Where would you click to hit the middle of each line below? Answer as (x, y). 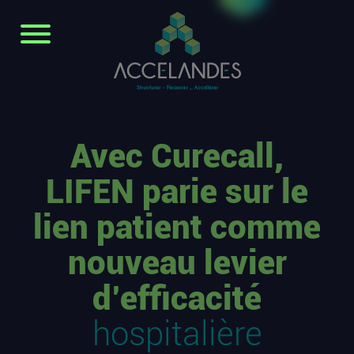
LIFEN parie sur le (177, 192)
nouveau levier (177, 263)
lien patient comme (177, 227)
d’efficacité (177, 298)
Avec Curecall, (177, 156)
